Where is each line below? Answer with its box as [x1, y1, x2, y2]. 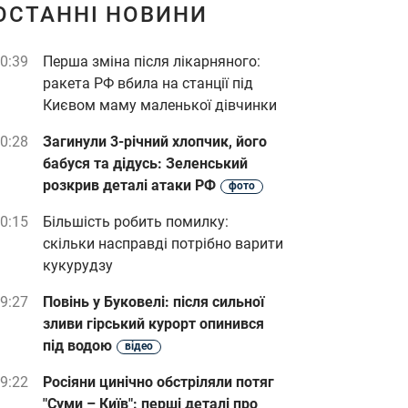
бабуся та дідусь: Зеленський [43, 155, 248, 172]
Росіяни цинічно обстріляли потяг [43, 373, 274, 391]
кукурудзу [43, 257, 113, 274]
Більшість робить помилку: [43, 213, 229, 230]
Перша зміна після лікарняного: [43, 53, 260, 70]
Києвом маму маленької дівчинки [43, 97, 277, 114]
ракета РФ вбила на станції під [43, 75, 253, 92]
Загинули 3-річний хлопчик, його [43, 133, 267, 150]
